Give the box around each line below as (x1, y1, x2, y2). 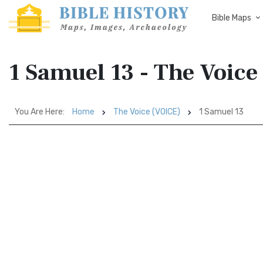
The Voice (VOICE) (113, 107, 180, 117)
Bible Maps (212, 13, 251, 23)
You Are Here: (15, 107, 65, 117)
